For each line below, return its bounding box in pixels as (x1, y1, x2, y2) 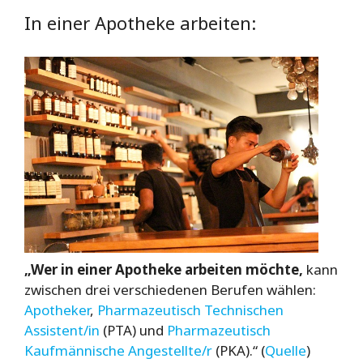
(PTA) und (100, 321, 167, 340)
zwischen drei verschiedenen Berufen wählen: (24, 280, 316, 300)
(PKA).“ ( (212, 341, 265, 361)
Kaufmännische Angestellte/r (24, 341, 212, 361)
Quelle (265, 341, 306, 361)
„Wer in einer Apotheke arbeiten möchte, (24, 260, 303, 280)
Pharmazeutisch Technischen (97, 301, 284, 320)
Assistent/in (24, 321, 100, 340)
